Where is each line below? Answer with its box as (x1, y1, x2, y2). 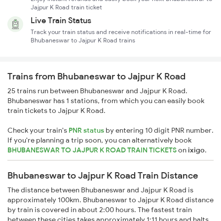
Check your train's (7, 126, 69, 135)
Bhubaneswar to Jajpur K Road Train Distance (7, 170, 198, 182)
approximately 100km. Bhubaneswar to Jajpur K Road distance (7, 195, 214, 205)
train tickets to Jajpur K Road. (7, 106, 106, 115)
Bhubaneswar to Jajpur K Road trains (31, 37, 135, 44)
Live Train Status (31, 15, 91, 26)
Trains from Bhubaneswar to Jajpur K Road (7, 71, 185, 82)
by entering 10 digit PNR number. (104, 126, 214, 135)
